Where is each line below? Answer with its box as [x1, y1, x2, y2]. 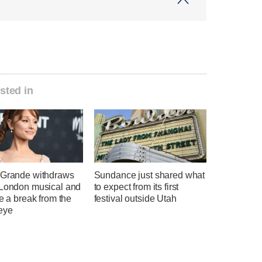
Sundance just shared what [94, 170, 205, 180]
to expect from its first [94, 181, 179, 192]
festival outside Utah [94, 193, 177, 204]
